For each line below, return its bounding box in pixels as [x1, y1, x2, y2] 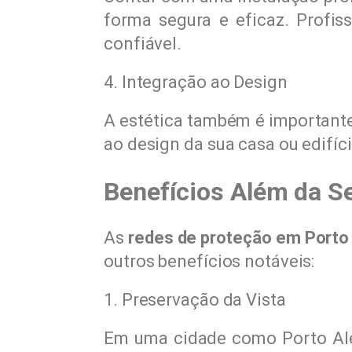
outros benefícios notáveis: [104, 251, 315, 272]
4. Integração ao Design [104, 72, 288, 93]
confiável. [104, 34, 182, 54]
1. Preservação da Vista [104, 290, 286, 310]
